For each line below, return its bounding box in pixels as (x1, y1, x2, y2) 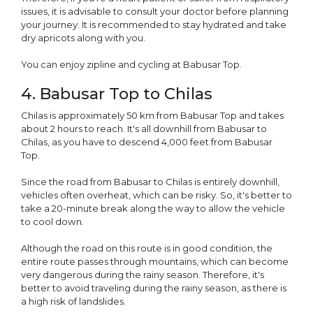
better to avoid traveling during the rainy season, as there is (21, 282, 286, 293)
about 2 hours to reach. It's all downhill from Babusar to (21, 122, 267, 134)
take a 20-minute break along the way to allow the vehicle (21, 202, 285, 214)
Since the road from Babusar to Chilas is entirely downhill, (21, 175, 279, 187)
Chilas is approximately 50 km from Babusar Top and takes (21, 109, 284, 121)
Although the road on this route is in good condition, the (21, 242, 272, 254)
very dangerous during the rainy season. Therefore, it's (21, 268, 264, 280)
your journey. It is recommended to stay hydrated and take (21, 19, 286, 31)
